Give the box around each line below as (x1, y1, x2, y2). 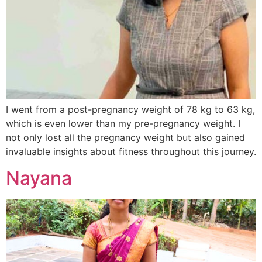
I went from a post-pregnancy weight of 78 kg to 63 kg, (6, 104, 255, 116)
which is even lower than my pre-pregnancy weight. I (6, 118, 240, 130)
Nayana (6, 166, 72, 189)
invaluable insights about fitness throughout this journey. (6, 146, 256, 158)
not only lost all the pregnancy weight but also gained (6, 132, 245, 144)
